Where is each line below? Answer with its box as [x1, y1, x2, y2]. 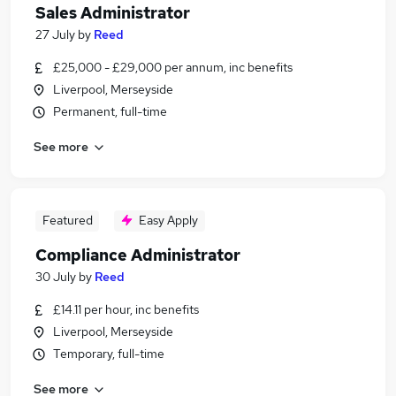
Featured [42, 212, 93, 228]
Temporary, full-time [53, 346, 164, 362]
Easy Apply [139, 212, 198, 228]
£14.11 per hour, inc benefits [53, 301, 199, 317]
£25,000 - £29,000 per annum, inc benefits [53, 59, 293, 75]
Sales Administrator [35, 3, 190, 23]
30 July [35, 269, 76, 285]
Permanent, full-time [53, 103, 167, 119]
